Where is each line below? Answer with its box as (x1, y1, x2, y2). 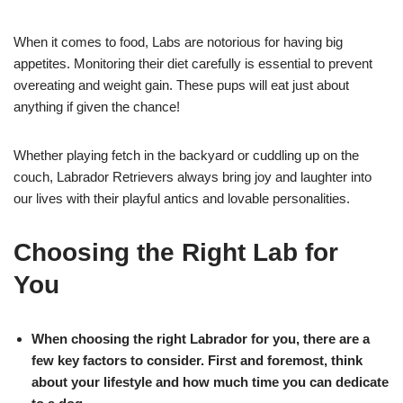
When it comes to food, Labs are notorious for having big (13, 33, 343, 49)
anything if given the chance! (13, 98, 180, 114)
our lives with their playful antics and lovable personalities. (13, 190, 350, 206)
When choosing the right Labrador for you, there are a (31, 330, 370, 346)
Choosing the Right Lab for (13, 237, 338, 266)
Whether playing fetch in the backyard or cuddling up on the (13, 147, 359, 163)
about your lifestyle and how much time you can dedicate (31, 373, 389, 390)
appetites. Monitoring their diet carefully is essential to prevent (13, 55, 372, 71)
